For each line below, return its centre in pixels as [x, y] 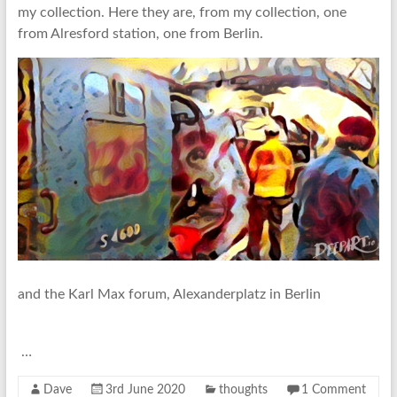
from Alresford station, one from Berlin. [140, 34]
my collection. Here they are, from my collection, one [182, 12]
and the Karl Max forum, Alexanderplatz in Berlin [169, 295]
